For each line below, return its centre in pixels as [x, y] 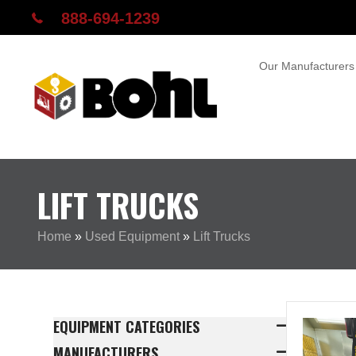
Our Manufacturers [307, 66]
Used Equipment [132, 236]
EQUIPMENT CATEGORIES [126, 327]
